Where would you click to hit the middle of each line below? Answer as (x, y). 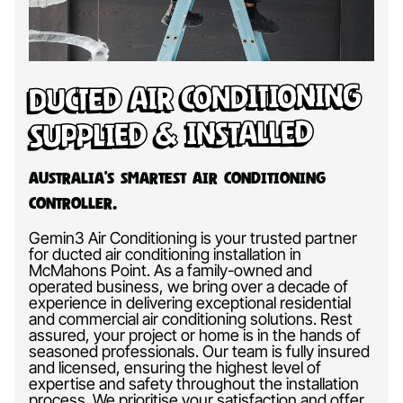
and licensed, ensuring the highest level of (175, 367)
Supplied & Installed (171, 133)
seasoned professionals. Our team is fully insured (199, 351)
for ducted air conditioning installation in (165, 254)
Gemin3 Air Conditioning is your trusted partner (193, 237)
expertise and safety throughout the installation (194, 383)
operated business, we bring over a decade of (188, 286)
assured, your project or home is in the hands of (195, 335)
